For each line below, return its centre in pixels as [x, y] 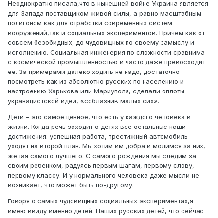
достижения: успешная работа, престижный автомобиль [98, 136]
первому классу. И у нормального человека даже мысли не [103, 175]
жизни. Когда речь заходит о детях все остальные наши [97, 127]
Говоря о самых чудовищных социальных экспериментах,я [100, 201]
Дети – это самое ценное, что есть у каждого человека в [99, 117]
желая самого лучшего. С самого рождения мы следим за [102, 156]
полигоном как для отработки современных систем [90, 23]
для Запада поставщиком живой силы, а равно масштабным [105, 13]
